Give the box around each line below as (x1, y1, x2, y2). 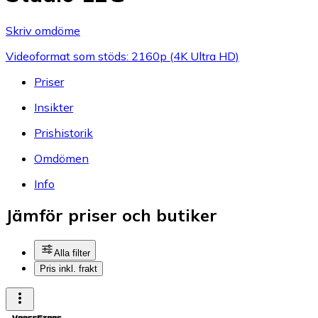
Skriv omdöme (6, 23, 80, 38)
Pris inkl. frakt (40, 263, 97, 275)
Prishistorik (34, 125, 93, 140)
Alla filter (54, 248, 90, 259)
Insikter (34, 99, 73, 114)
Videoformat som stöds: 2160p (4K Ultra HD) (6, 48, 239, 63)
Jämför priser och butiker (6, 204, 217, 226)
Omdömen (34, 150, 89, 165)
